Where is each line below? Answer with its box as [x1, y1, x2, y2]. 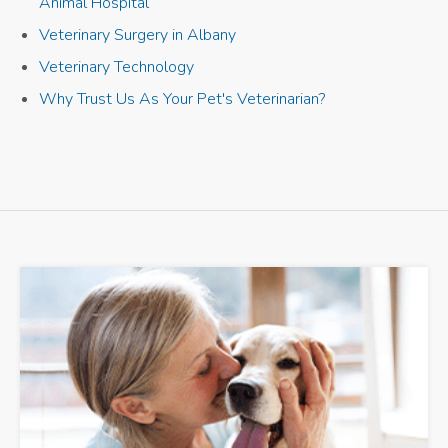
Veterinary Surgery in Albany [39, 23, 237, 46]
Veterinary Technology [39, 55, 195, 78]
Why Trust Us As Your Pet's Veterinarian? [39, 87, 326, 110]
